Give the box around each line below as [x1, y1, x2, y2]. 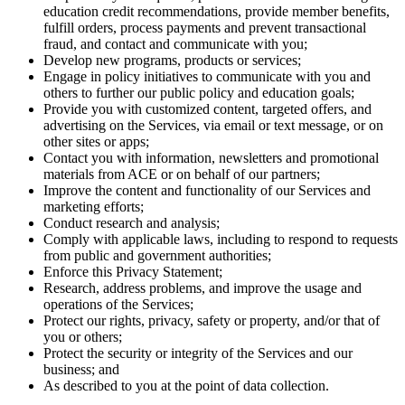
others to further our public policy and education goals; [43, 85, 358, 101]
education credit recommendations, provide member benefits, [43, 4, 390, 20]
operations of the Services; [43, 297, 197, 313]
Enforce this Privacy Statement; [43, 264, 226, 280]
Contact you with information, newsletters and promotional [43, 150, 379, 166]
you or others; [43, 329, 126, 345]
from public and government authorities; [43, 248, 275, 264]
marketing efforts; [43, 199, 147, 215]
